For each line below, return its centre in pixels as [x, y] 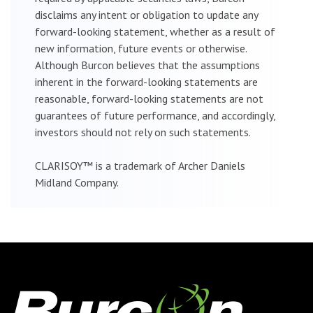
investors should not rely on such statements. [143, 132]
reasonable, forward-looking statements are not [149, 98]
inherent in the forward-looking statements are [146, 81]
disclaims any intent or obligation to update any [146, 14]
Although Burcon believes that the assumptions [147, 65]
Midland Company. [77, 182]
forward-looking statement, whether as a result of [155, 31]
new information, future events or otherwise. [141, 48]
